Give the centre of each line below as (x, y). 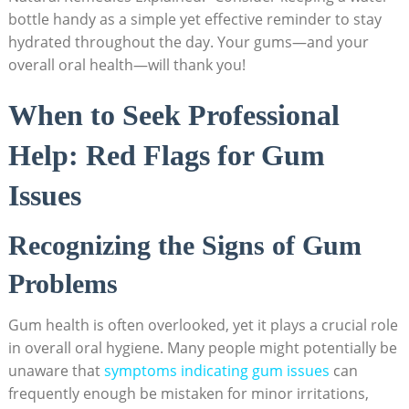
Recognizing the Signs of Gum (184, 246)
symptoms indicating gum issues (216, 371)
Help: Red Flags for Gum (166, 156)
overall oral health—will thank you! (126, 65)
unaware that (56, 371)
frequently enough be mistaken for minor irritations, (188, 394)
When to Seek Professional (173, 115)
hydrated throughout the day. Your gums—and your (188, 42)
